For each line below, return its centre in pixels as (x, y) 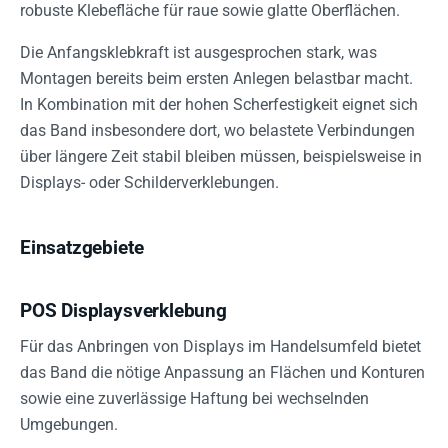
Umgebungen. (69, 424)
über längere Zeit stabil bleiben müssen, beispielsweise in (221, 156)
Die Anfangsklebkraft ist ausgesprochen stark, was (198, 52)
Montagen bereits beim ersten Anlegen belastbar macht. (216, 78)
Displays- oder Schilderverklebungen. (149, 182)
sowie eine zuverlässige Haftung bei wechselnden (194, 398)
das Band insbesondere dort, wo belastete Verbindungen (217, 130)
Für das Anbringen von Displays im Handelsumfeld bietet (220, 346)
